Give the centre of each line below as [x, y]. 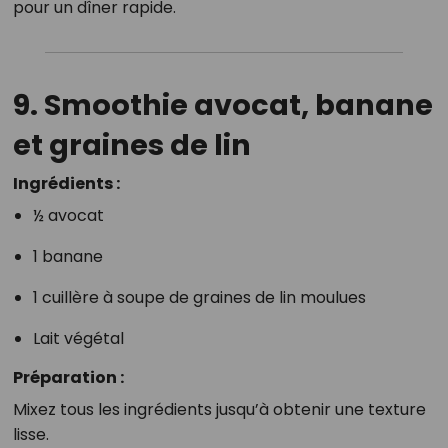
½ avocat [68, 215]
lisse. [30, 434]
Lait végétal [78, 338]
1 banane [67, 256]
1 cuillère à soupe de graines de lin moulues [199, 297]
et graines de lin [131, 144]
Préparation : [68, 377]
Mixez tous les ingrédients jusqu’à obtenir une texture [219, 409]
